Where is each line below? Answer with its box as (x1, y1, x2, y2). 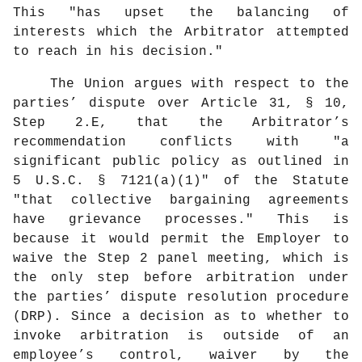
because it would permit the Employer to (13, 232, 349, 247)
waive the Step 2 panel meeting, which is (13, 251, 349, 267)
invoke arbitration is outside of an (13, 329, 349, 344)
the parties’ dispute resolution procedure (13, 290, 349, 305)
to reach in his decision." (13, 44, 223, 60)
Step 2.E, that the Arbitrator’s (13, 116, 349, 131)
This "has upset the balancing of (13, 6, 349, 21)
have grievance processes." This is (13, 213, 349, 228)
